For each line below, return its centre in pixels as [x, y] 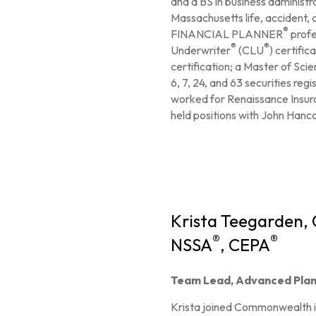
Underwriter [200, 50]
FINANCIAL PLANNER [226, 34]
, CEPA [245, 245]
